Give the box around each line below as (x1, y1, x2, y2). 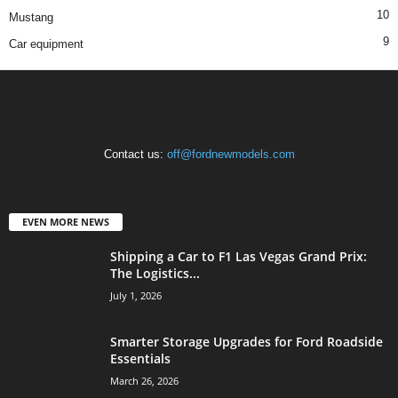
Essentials (110, 350, 171, 368)
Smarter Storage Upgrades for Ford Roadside (110, 333, 383, 351)
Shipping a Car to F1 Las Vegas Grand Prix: (110, 248, 367, 266)
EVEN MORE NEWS (22, 215, 109, 229)
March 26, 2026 (110, 374, 179, 388)
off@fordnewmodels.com (166, 147, 295, 162)
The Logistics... (110, 265, 200, 283)
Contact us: (103, 147, 167, 162)
